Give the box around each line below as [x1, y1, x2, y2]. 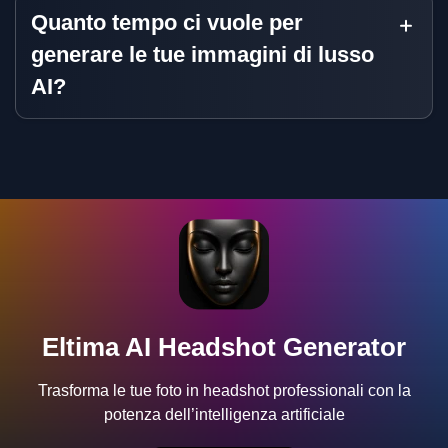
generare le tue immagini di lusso [31, 41, 374, 67]
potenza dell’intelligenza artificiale [103, 405, 345, 423]
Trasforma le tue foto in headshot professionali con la [37, 381, 411, 399]
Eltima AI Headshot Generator [42, 331, 406, 362]
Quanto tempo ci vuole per [31, 9, 303, 35]
